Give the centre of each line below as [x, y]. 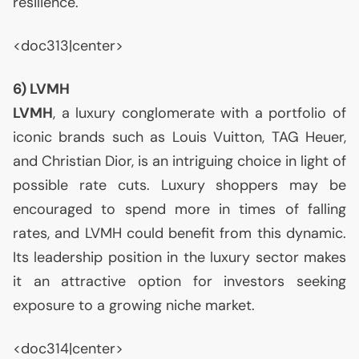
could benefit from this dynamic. [234, 233]
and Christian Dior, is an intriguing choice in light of [179, 161]
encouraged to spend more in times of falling [179, 209]
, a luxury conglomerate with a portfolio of [200, 113]
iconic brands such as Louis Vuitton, [142, 137]
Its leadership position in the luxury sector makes [179, 257]
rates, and [49, 233]
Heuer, [323, 137]
